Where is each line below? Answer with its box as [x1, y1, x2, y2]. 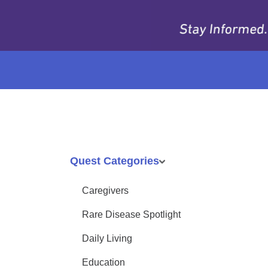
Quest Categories [70, 155, 159, 167]
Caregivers [82, 185, 129, 196]
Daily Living [82, 233, 132, 243]
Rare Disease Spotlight [82, 209, 181, 220]
